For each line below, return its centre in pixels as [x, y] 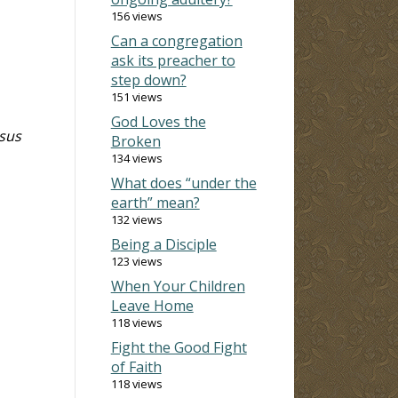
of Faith [136, 366]
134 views [136, 158]
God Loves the [158, 121]
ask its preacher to [173, 60]
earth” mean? [155, 202]
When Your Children [178, 286]
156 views [136, 16]
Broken [135, 141]
